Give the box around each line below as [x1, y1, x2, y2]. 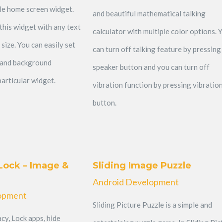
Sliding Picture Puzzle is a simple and [92, 200, 212, 209]
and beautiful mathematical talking [92, 8, 206, 18]
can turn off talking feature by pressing [92, 44, 221, 54]
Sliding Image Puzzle [92, 160, 191, 171]
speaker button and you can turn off [92, 62, 210, 71]
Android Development [92, 176, 179, 187]
